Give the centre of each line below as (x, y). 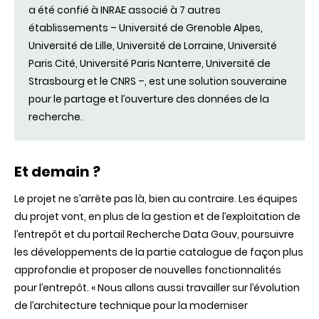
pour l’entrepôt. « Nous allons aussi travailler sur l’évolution (157, 288)
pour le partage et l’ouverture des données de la (149, 99)
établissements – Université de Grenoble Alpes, (146, 28)
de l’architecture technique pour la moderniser (131, 305)
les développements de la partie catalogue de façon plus (159, 252)
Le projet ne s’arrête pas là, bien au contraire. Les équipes (156, 199)
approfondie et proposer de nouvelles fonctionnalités (148, 270)
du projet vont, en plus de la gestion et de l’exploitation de (157, 216)
